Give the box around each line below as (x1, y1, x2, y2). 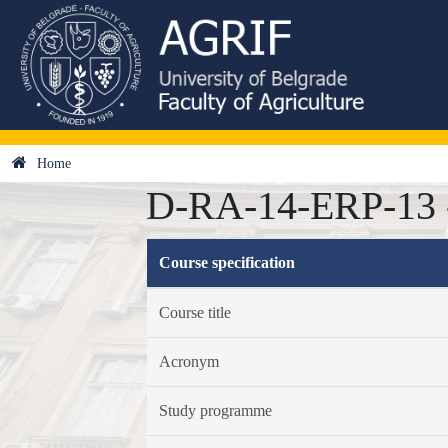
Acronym (158, 353, 219, 370)
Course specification (158, 254, 295, 271)
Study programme (158, 402, 272, 419)
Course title (158, 304, 231, 321)
